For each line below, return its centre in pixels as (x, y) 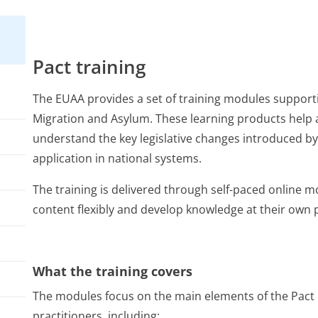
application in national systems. (117, 158)
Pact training (89, 67)
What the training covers (113, 271)
